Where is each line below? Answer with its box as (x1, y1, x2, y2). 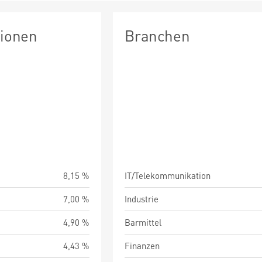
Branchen (125, 26, 190, 45)
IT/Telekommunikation (125, 170, 211, 181)
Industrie (125, 193, 159, 205)
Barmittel (125, 216, 162, 228)
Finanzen (125, 240, 160, 251)
